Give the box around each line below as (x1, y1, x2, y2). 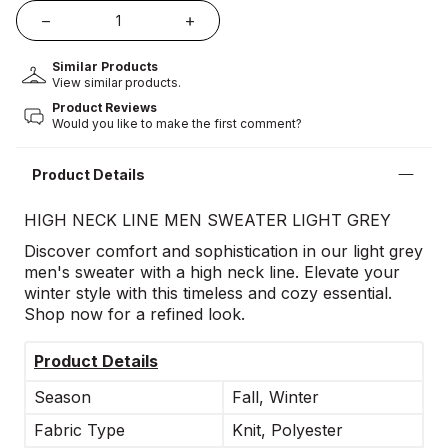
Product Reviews (52, 99, 157, 115)
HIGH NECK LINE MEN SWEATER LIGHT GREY (24, 209, 391, 230)
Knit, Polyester (232, 419, 343, 440)
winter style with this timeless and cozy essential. (24, 282, 392, 303)
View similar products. (52, 74, 181, 90)
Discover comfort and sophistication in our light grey (24, 240, 423, 261)
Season (34, 386, 91, 407)
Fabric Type (34, 419, 125, 440)
